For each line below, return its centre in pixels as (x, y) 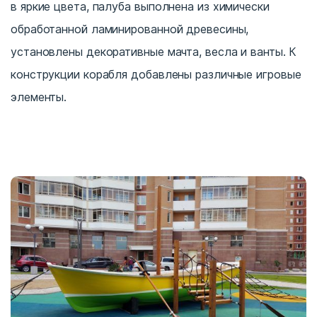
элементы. (39, 97)
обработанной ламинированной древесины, (130, 29)
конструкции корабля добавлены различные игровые (156, 74)
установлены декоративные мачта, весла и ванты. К (154, 52)
